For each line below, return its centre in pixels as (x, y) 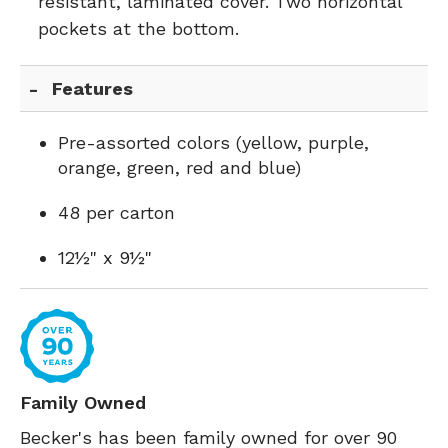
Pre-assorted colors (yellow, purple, (213, 142)
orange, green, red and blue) (179, 167)
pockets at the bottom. (138, 28)
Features (93, 88)
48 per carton (116, 212)
